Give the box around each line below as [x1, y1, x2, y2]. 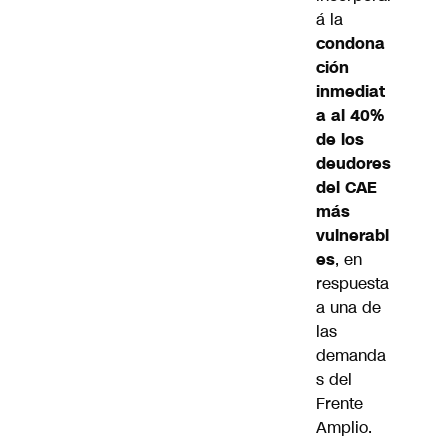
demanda [316, 343, 386, 367]
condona [316, 31, 385, 55]
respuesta [316, 271, 389, 295]
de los [316, 127, 364, 151]
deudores [316, 151, 391, 175]
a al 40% [316, 103, 384, 127]
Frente [316, 391, 363, 415]
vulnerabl [316, 223, 389, 247]
